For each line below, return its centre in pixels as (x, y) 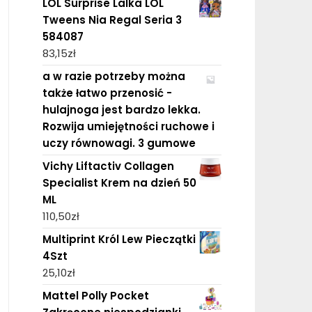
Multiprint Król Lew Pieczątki (119, 239)
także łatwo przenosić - (107, 93)
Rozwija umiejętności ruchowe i (128, 126)
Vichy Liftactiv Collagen (108, 166)
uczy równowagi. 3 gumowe (119, 143)
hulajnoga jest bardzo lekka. (121, 109)
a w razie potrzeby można (114, 76)
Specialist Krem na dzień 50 (119, 182)
